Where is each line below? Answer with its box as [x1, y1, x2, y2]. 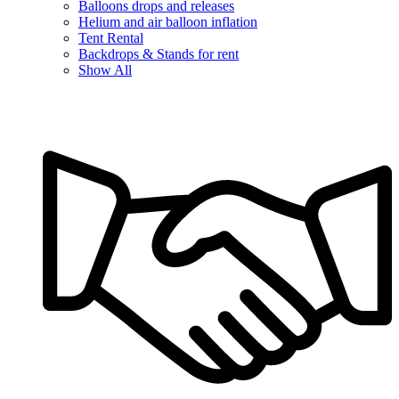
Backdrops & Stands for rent [78, 46, 239, 62]
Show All [78, 62, 132, 78]
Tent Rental [78, 30, 143, 46]
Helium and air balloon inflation [78, 14, 257, 30]
